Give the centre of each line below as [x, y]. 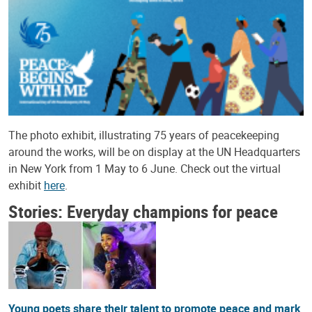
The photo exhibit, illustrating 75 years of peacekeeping [144, 135]
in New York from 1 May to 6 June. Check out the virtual [145, 169]
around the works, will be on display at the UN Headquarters [154, 152]
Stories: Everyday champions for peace [143, 211]
